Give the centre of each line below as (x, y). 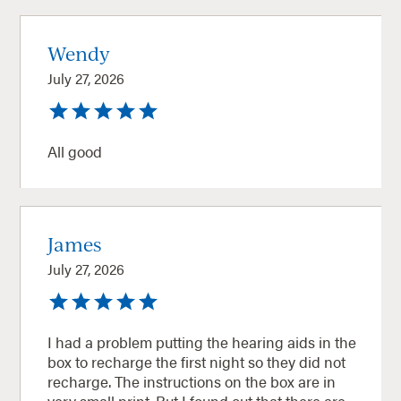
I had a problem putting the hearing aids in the (202, 341)
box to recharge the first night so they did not (197, 361)
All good (75, 151)
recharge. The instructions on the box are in (81, 381)
